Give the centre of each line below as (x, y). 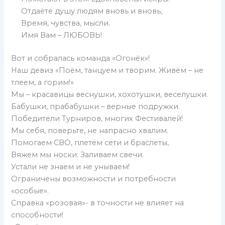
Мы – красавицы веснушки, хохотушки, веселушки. (110, 94)
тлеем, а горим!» (43, 82)
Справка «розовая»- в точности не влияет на (98, 203)
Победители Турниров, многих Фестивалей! (97, 118)
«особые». (30, 191)
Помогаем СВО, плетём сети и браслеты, (90, 142)
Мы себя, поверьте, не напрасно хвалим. (90, 130)
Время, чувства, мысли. (66, 23)
